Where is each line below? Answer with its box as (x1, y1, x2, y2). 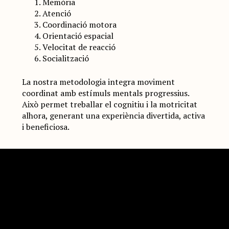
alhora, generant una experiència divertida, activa (21, 110, 205, 121)
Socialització (42, 53, 89, 64)
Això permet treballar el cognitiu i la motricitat (21, 99, 197, 110)
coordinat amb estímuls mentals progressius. (21, 87, 189, 99)
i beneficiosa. (21, 121, 70, 132)
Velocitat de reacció (42, 41, 116, 53)
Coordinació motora (42, 19, 117, 30)
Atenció (42, 8, 71, 19)
